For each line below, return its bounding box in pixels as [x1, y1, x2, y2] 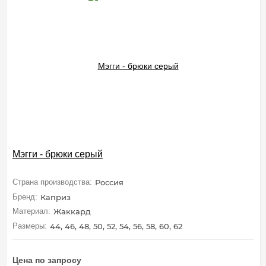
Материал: [12, 207, 50, 216]
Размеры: [12, 221, 47, 230]
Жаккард [53, 207, 91, 217]
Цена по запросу [12, 255, 81, 265]
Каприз [40, 192, 71, 202]
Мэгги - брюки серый [12, 148, 103, 159]
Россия [95, 178, 123, 188]
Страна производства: [12, 178, 92, 187]
